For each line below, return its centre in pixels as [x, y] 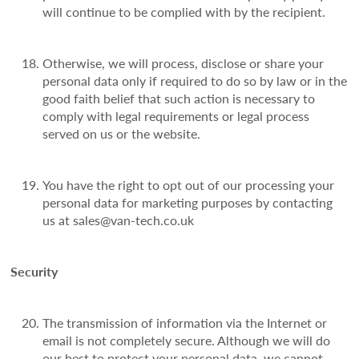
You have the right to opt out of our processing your [189, 185]
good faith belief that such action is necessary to [179, 99]
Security [34, 272]
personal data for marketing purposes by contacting [188, 203]
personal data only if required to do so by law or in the [195, 81]
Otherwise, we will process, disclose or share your [184, 63]
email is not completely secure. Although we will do [187, 341]
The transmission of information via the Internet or [185, 323]
